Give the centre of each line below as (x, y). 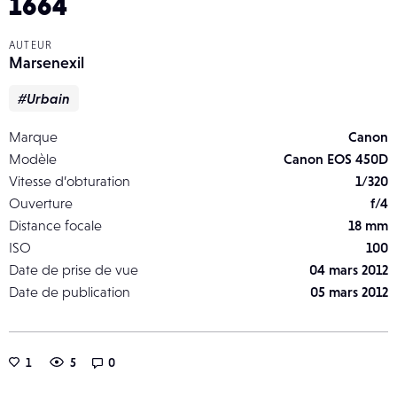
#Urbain (44, 98)
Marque (33, 136)
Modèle (33, 159)
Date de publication (70, 292)
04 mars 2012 (349, 269)
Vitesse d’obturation (70, 181)
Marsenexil (47, 62)
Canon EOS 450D (336, 159)
